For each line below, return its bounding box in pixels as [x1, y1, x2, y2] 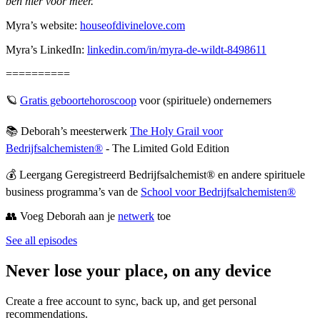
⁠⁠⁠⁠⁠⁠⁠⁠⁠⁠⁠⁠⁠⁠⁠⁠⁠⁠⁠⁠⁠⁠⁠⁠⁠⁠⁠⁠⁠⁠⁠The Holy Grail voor [130, 124, 223, 137]
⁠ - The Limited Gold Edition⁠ [103, 141, 229, 154]
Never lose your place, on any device [6, 261, 271, 280]
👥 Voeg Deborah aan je [6, 209, 118, 222]
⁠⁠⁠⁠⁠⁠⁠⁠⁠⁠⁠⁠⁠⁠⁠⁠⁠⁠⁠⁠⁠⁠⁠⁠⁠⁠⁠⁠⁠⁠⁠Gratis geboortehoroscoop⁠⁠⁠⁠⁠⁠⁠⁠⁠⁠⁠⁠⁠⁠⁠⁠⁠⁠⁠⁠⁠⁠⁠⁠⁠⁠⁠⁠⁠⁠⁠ [20, 94, 136, 106]
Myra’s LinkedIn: [6, 43, 87, 56]
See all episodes [6, 234, 77, 246]
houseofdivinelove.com [80, 19, 185, 31]
